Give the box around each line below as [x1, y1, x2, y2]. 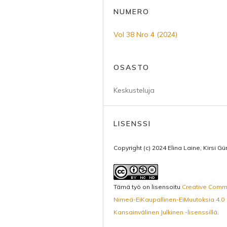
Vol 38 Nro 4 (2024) [113, 30, 177, 39]
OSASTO [113, 63, 149, 72]
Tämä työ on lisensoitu [113, 183, 182, 191]
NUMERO [113, 7, 149, 16]
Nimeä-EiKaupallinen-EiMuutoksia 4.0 [113, 196, 224, 203]
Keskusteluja [113, 86, 155, 95]
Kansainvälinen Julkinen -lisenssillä [113, 208, 217, 216]
